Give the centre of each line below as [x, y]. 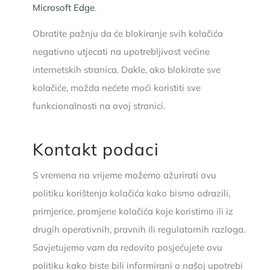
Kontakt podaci [96, 149]
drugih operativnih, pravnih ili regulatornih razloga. [139, 229]
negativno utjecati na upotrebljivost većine [121, 51]
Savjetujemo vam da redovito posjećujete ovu [127, 247]
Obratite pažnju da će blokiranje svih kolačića [127, 33]
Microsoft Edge [63, 8]
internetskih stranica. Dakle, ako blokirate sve [126, 69]
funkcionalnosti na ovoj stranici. [99, 105]
